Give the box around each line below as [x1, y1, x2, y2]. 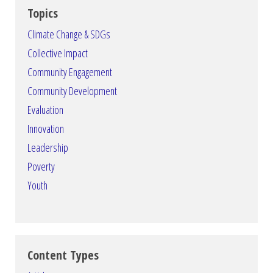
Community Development [27, 83, 117, 99]
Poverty [27, 159, 55, 174]
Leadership [27, 140, 68, 155]
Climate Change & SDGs [27, 27, 110, 42]
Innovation [27, 121, 64, 136]
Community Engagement [27, 65, 112, 80]
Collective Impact [27, 46, 88, 61]
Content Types [27, 247, 99, 264]
